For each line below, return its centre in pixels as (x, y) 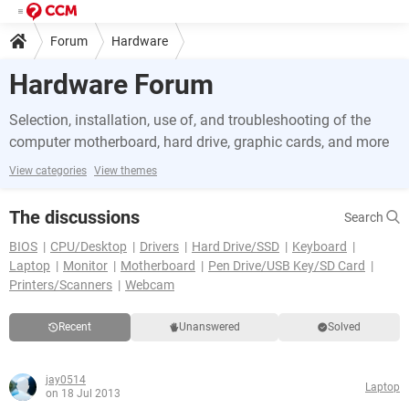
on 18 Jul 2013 (83, 393)
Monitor (85, 266)
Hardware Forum (111, 84)
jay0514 (66, 380)
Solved (345, 327)
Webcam (150, 285)
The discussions (74, 217)
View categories (48, 171)
